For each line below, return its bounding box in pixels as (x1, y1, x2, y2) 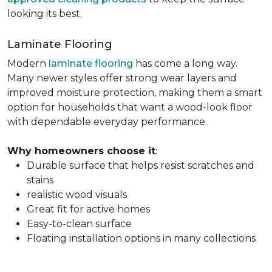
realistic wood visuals (27, 189, 127, 200)
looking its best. (7, 8, 82, 19)
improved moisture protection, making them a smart (7, 87, 262, 98)
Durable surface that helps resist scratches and (27, 160, 254, 171)
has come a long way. (133, 58, 237, 69)
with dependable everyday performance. (7, 116, 207, 127)
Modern (7, 58, 49, 69)
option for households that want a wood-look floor (7, 101, 253, 113)
